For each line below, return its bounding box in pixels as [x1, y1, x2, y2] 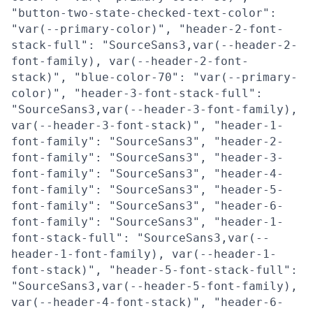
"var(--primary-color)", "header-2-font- [11, 22, 284, 36]
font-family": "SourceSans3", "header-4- [11, 167, 284, 180]
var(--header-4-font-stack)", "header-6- [11, 296, 284, 309]
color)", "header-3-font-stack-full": [11, 87, 263, 100]
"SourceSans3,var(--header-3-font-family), [11, 103, 298, 116]
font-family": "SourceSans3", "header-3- [11, 151, 284, 164]
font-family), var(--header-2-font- [11, 54, 249, 68]
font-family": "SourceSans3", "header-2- [11, 135, 284, 148]
